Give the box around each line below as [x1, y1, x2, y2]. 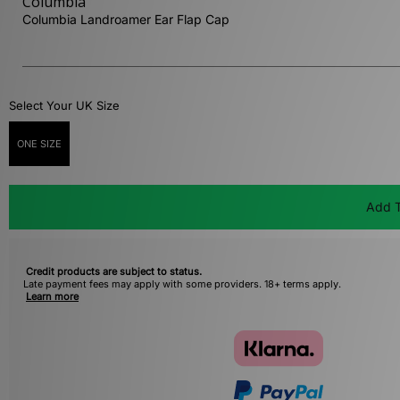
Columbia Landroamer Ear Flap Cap [22, 12, 229, 28]
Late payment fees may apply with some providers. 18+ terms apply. [23, 278, 341, 291]
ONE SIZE [17, 137, 62, 151]
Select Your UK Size [9, 98, 120, 113]
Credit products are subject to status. [26, 265, 202, 279]
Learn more [26, 290, 79, 304]
